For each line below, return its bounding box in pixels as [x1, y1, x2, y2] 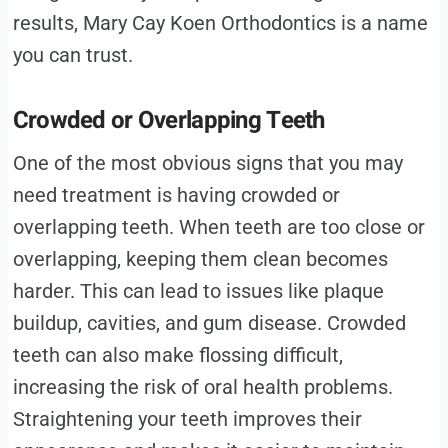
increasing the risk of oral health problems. [12, 375, 393, 400]
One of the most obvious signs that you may [12, 151, 403, 176]
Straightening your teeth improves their [12, 407, 362, 432]
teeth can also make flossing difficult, [12, 343, 343, 368]
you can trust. [12, 43, 138, 68]
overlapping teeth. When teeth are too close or [12, 215, 425, 240]
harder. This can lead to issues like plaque [12, 279, 384, 304]
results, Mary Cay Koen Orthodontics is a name [12, 11, 428, 36]
